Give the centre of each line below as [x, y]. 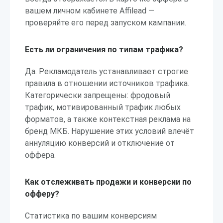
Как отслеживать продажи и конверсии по [108, 182]
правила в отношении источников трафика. [107, 83]
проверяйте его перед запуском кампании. [106, 23]
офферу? [42, 194]
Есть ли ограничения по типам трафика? [104, 50]
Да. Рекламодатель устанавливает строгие [107, 71]
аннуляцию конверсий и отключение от [100, 143]
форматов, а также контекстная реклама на [108, 119]
